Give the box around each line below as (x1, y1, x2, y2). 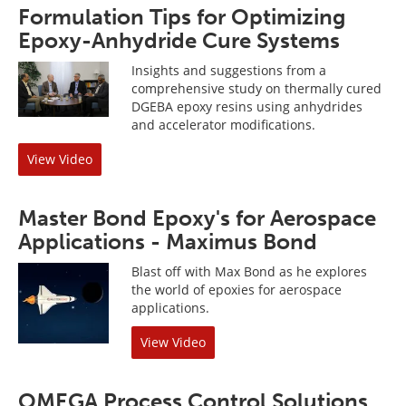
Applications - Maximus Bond (18, 228, 317, 255)
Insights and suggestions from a (131, 62, 326, 79)
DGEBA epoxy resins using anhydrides (131, 98, 362, 115)
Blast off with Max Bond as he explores (131, 263, 367, 280)
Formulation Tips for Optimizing (18, 4, 346, 30)
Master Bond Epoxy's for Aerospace (18, 205, 376, 231)
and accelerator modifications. (131, 116, 315, 133)
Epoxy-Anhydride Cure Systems (18, 27, 340, 53)
